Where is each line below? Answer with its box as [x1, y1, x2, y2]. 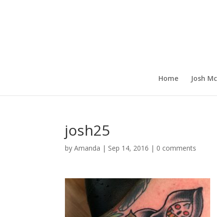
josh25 [65, 120, 110, 140]
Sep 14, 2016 [108, 143, 149, 153]
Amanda [74, 143, 101, 153]
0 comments [156, 143, 197, 153]
